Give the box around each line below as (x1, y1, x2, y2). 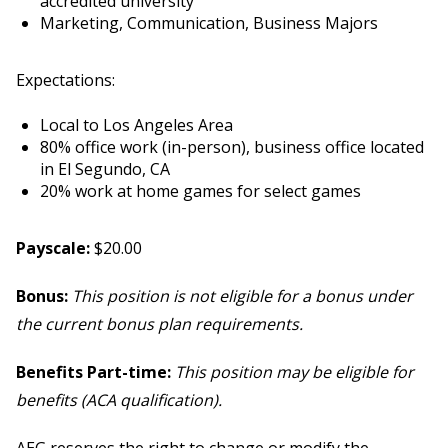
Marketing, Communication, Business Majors (40, 12, 378, 35)
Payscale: (16, 237, 90, 260)
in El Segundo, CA (40, 158, 174, 181)
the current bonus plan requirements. (16, 313, 303, 336)
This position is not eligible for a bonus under (72, 285, 413, 308)
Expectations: (16, 69, 115, 92)
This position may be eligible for (175, 361, 414, 384)
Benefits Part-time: (16, 361, 175, 384)
